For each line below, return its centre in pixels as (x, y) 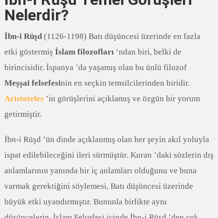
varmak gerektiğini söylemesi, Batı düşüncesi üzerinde (99, 186)
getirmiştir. (23, 114)
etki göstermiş (29, 52)
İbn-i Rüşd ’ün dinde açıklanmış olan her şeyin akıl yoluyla (107, 139)
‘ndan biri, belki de (147, 52)
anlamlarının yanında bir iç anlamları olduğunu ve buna (100, 170)
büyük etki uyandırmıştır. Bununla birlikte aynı (85, 201)
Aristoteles (24, 98)
